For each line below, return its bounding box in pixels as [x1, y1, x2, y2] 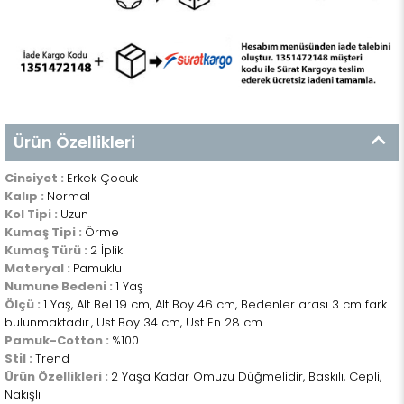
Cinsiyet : [5, 170, 67, 188]
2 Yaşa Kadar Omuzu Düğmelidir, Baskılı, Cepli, [111, 368, 381, 386]
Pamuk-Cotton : [5, 332, 112, 350]
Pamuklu [73, 260, 122, 278]
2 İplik [90, 242, 123, 260]
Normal [47, 188, 90, 206]
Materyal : [5, 260, 73, 278]
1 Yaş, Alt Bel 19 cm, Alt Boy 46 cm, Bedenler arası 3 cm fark [43, 296, 387, 314]
